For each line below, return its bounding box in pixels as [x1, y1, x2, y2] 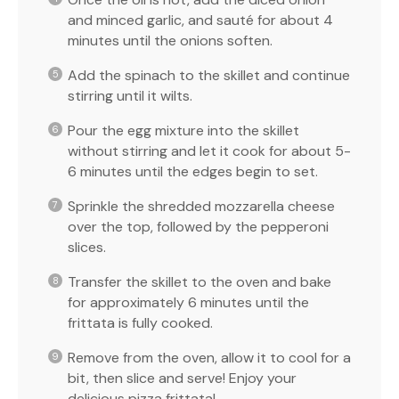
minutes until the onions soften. [68, 30, 273, 50]
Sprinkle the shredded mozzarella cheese [68, 196, 335, 216]
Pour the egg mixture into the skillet [68, 120, 299, 140]
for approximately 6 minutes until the [68, 292, 309, 312]
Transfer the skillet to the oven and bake [68, 272, 331, 291]
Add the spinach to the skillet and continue [68, 65, 350, 85]
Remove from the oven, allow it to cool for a [68, 347, 351, 367]
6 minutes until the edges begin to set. [68, 161, 318, 181]
